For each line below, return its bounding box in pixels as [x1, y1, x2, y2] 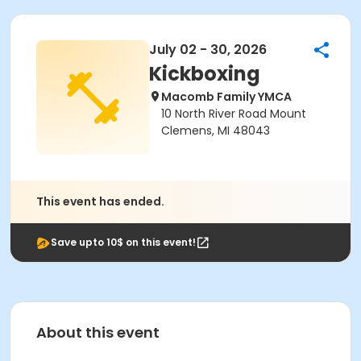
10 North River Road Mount [161, 106, 306, 122]
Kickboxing [149, 60, 260, 87]
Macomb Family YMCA [161, 89, 292, 105]
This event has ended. [36, 193, 164, 210]
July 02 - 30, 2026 [149, 40, 267, 59]
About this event [36, 322, 160, 342]
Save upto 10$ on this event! [51, 235, 196, 249]
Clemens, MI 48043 [161, 122, 270, 139]
